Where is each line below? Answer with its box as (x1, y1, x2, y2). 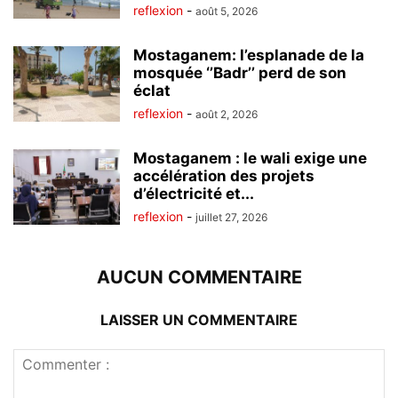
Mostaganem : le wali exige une (133, 148, 367, 167)
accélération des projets (133, 166, 314, 185)
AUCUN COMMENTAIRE (96, 266, 302, 288)
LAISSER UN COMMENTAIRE (100, 310, 298, 329)
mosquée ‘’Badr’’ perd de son (133, 63, 346, 82)
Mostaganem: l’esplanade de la (133, 45, 364, 64)
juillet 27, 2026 (195, 210, 267, 224)
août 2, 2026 (195, 107, 258, 121)
